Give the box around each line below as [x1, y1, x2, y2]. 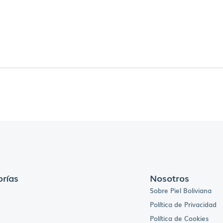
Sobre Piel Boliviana [149, 186, 212, 196]
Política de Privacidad [149, 200, 217, 210]
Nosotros [149, 171, 189, 185]
